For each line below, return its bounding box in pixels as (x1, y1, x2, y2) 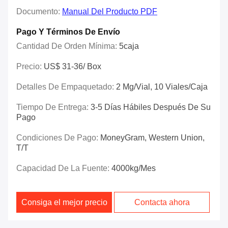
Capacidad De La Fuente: (16, 164, 111, 173)
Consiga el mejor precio (21, 198, 107, 207)
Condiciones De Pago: (16, 133, 100, 142)
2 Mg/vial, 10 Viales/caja (116, 82, 208, 92)
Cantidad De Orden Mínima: (16, 42, 119, 51)
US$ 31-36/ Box (44, 62, 101, 71)
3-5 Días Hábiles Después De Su (91, 103, 211, 112)
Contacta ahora (134, 198, 190, 207)
